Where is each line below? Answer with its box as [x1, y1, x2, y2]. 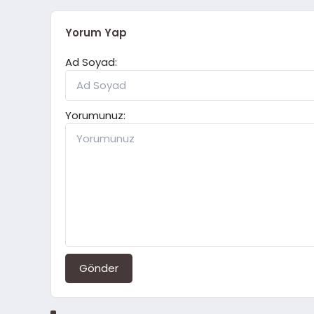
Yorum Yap [65, 25, 127, 40]
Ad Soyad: [65, 54, 117, 69]
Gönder [79, 260, 118, 275]
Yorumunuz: [65, 107, 125, 123]
